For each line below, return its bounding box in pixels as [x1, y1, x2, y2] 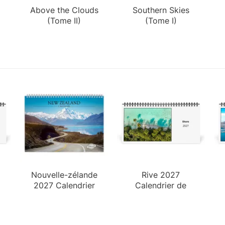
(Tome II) [47, 15, 81, 26]
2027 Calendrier [33, 180, 95, 190]
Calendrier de [135, 180, 187, 190]
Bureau [148, 190, 174, 201]
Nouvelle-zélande [31, 169, 97, 180]
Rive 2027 [142, 169, 180, 180]
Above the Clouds [30, 5, 98, 15]
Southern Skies [132, 5, 189, 15]
